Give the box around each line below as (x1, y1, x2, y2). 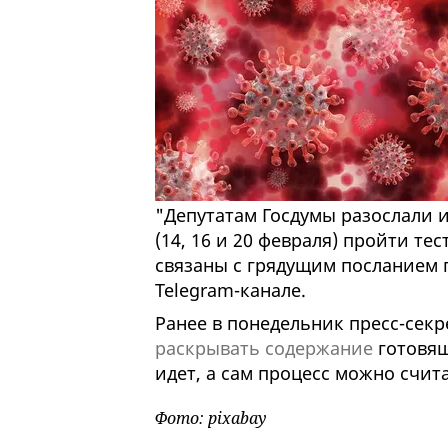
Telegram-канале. (154, 278, 306, 303)
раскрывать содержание (154, 336, 373, 361)
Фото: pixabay (154, 407, 266, 430)
